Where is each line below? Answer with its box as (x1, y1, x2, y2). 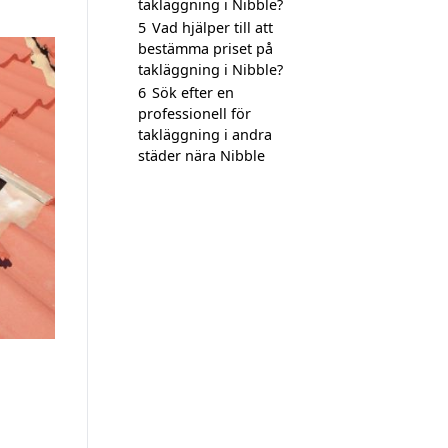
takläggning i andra (138, 125, 272, 144)
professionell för (138, 104, 251, 123)
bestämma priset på (138, 39, 273, 58)
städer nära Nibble (138, 146, 265, 165)
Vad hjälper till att (152, 18, 273, 37)
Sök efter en (152, 83, 234, 102)
